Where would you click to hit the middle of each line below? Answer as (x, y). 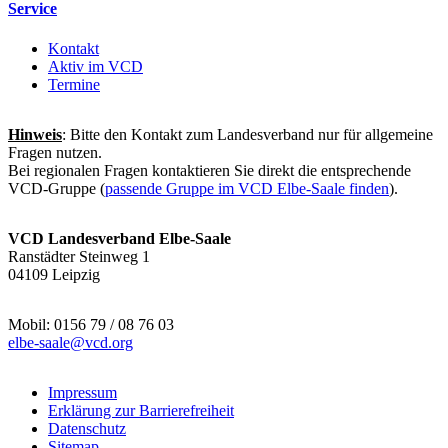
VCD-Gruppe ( (56, 188)
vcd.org (109, 342)
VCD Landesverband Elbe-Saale (119, 238)
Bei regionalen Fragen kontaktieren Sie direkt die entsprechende (209, 170)
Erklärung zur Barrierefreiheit (141, 410)
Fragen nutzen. (55, 152)
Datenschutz (87, 428)
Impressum (82, 392)
